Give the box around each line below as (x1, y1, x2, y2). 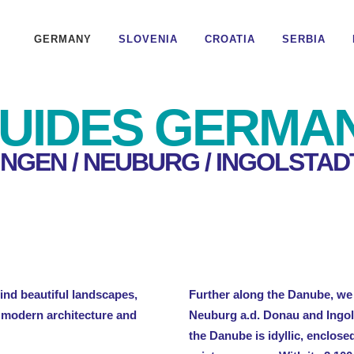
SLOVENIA (119, 33, 178, 45)
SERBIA (282, 33, 326, 45)
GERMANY (34, 33, 92, 45)
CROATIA (205, 33, 255, 45)
